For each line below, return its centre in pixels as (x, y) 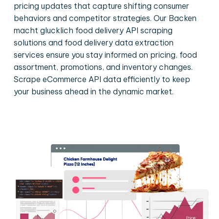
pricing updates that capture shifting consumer (101, 6)
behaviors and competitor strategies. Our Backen (105, 18)
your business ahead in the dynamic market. (94, 91)
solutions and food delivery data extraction (94, 43)
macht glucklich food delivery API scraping (93, 30)
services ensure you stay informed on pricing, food (105, 55)
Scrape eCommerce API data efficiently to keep (102, 79)
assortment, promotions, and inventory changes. (103, 67)
